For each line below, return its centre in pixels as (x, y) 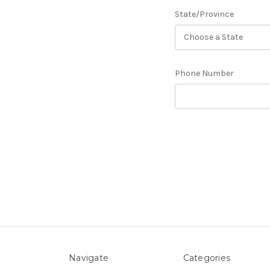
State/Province (204, 14)
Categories (206, 258)
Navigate (89, 258)
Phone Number (204, 73)
